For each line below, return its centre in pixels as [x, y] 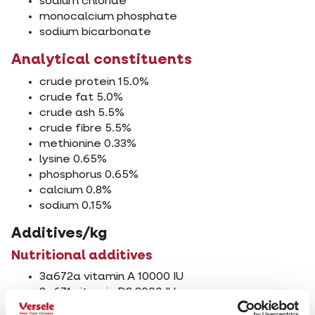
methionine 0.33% [88, 144]
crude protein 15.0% [94, 83]
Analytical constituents [102, 60]
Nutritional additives [82, 256]
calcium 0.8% [76, 191]
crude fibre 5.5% [85, 129]
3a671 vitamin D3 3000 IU [108, 293]
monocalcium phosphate [108, 17]
